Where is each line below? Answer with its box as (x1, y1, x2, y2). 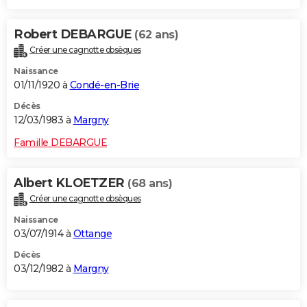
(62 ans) (134, 27, 178, 41)
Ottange (73, 227, 112, 240)
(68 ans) (127, 176, 172, 190)
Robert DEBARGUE (14, 26, 134, 42)
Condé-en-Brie (69, 78, 139, 91)
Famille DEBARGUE (14, 136, 107, 149)
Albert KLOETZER (14, 175, 127, 191)
